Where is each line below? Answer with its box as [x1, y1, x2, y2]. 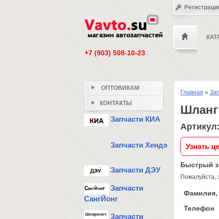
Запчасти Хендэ [108, 140, 167, 149]
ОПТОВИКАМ [99, 85, 139, 91]
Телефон [183, 204, 214, 212]
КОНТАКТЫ [99, 100, 132, 107]
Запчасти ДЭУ [108, 166, 160, 175]
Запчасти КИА [108, 115, 160, 124]
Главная [180, 89, 203, 96]
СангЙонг [84, 194, 118, 203]
